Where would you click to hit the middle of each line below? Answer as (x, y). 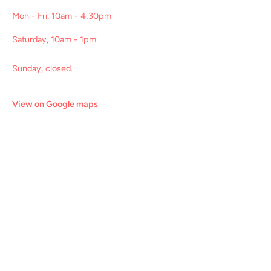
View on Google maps (55, 104)
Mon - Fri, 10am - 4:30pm (62, 15)
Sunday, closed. (42, 68)
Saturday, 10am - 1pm (54, 39)
